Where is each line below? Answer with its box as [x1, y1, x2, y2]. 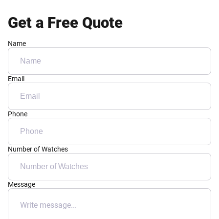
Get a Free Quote [8, 13, 123, 32]
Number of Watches [8, 145, 68, 153]
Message [8, 180, 35, 188]
